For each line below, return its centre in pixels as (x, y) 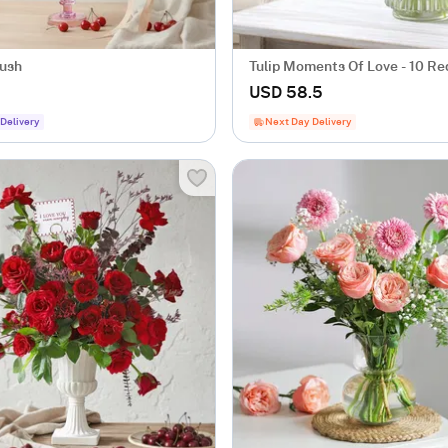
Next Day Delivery (308, 122)
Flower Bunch (293, 87)
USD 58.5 (286, 93)
